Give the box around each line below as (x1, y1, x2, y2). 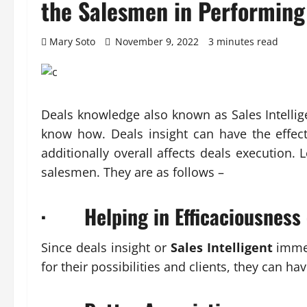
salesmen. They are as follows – (41, 164, 224, 180)
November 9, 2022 (112, 35, 201, 48)
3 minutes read (208, 35, 278, 48)
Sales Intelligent (170, 239, 273, 256)
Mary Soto (49, 35, 95, 48)
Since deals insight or (41, 239, 171, 256)
